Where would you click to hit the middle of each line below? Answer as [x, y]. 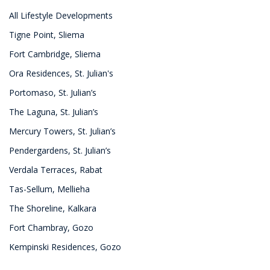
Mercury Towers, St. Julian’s [62, 131]
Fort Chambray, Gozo [51, 227]
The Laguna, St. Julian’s [54, 111]
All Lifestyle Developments [61, 15]
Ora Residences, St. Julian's [61, 73]
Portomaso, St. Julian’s [53, 92]
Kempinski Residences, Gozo [65, 246]
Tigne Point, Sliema [47, 34]
